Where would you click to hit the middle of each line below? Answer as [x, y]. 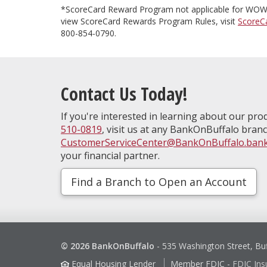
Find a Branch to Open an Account [159, 182]
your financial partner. [110, 156]
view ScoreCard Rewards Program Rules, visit [149, 21]
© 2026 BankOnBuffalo [108, 246]
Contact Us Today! [124, 94]
